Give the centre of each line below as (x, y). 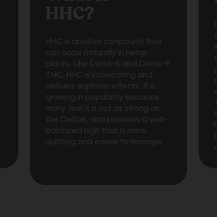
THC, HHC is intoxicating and (99, 75)
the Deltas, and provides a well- (106, 119)
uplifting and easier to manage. (104, 142)
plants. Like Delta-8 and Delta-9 (107, 64)
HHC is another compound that (103, 41)
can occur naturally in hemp (96, 53)
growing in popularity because (102, 97)
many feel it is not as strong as (102, 108)
